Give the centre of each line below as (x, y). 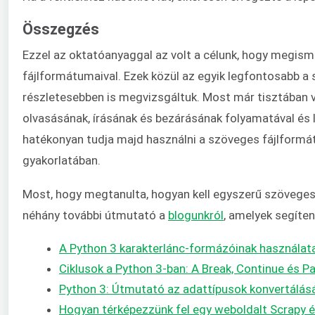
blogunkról (196, 216)
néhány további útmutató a (95, 216)
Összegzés (61, 29)
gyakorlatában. (62, 160)
